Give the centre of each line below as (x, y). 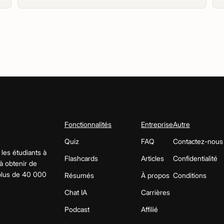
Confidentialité (195, 158)
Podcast (77, 209)
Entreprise (157, 124)
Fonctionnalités (88, 124)
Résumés (79, 175)
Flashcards (81, 158)
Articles (152, 158)
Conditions (190, 175)
